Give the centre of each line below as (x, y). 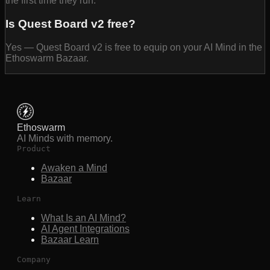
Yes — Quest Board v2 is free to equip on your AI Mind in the (134, 47)
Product (34, 148)
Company (34, 259)
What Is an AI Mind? (83, 218)
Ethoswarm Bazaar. (47, 58)
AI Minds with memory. (65, 138)
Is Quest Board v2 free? (71, 24)
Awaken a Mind (74, 168)
